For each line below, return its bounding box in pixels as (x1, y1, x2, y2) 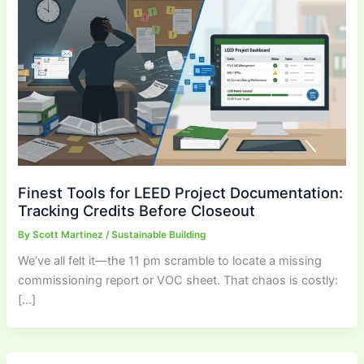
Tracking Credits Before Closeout (18, 201, 256, 219)
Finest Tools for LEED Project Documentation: (18, 183, 344, 201)
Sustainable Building (111, 228, 206, 240)
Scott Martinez (32, 228, 106, 240)
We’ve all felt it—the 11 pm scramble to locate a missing (18, 253, 323, 269)
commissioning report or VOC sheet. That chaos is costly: (18, 273, 339, 288)
